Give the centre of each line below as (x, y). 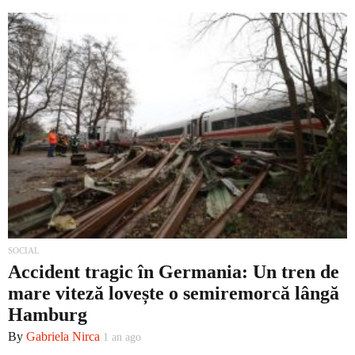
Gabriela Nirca (63, 337)
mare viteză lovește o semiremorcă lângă (174, 293)
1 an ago (122, 338)
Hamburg (48, 314)
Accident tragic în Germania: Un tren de (174, 271)
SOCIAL (24, 250)
